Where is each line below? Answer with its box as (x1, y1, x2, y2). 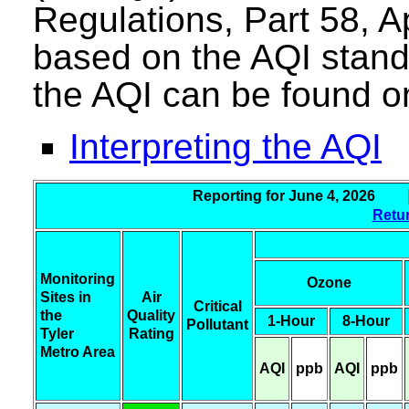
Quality (127, 308, 175, 324)
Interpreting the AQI (69, 127, 382, 167)
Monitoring (40, 271, 115, 288)
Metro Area (40, 344, 115, 361)
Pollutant (186, 317, 248, 333)
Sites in (40, 289, 91, 306)
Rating (128, 326, 174, 342)
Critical (193, 299, 242, 315)
